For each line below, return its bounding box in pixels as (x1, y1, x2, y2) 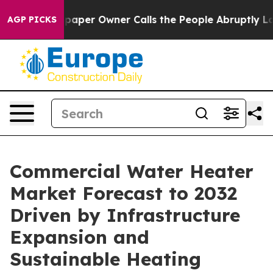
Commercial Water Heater (10, 160, 253, 183)
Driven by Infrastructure (10, 204, 240, 227)
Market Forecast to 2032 (10, 182, 237, 205)
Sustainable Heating (10, 247, 201, 271)
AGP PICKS (7, 14, 57, 25)
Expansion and (10, 225, 149, 249)
